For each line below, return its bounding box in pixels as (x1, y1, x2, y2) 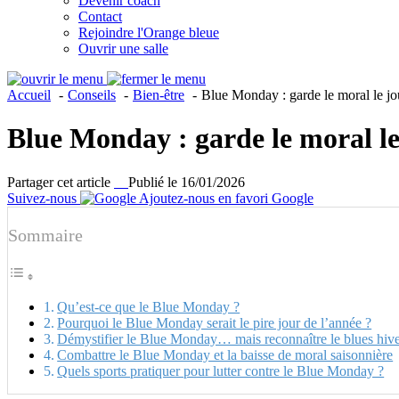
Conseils (68, 87, 116, 102)
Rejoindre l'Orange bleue (78, 25, 219, 40)
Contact (78, 9, 122, 24)
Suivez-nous (7, 190, 77, 206)
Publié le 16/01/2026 (128, 174, 245, 190)
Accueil (7, 87, 51, 102)
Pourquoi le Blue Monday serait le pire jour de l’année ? (57, 314, 372, 330)
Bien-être (133, 87, 184, 102)
